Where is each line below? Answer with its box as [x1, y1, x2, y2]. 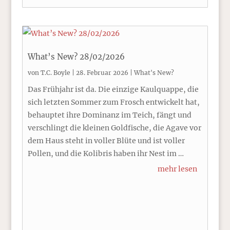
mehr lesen [158, 164, 198, 174]
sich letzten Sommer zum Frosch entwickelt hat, [27, 98, 200, 107]
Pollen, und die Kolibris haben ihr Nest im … [27, 149, 184, 158]
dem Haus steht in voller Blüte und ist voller [27, 136, 185, 145]
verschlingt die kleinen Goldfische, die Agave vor [27, 123, 201, 132]
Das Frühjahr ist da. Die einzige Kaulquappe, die [27, 85, 199, 94]
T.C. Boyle [40, 69, 70, 76]
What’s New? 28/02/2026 [27, 52, 125, 62]
